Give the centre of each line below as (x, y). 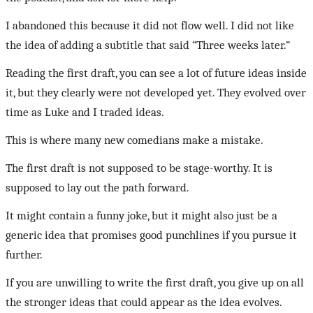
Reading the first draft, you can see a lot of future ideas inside (156, 73)
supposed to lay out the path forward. (97, 188)
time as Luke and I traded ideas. (85, 112)
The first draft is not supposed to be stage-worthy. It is (139, 168)
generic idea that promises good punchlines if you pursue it (151, 235)
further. (24, 255)
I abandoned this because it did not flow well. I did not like (150, 26)
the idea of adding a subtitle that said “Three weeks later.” (148, 45)
